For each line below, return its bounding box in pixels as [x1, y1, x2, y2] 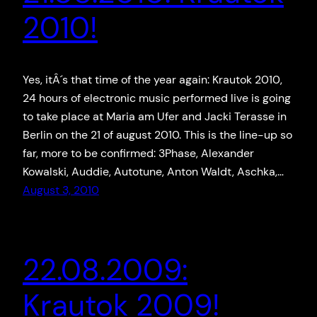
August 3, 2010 [23, 183, 99, 198]
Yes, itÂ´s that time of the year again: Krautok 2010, [23, 72, 282, 88]
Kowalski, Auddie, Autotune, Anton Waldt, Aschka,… [23, 164, 284, 180]
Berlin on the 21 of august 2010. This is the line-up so [23, 127, 292, 143]
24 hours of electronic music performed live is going [23, 91, 291, 106]
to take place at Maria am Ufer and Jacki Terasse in [23, 109, 287, 125]
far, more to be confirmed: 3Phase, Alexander [23, 146, 254, 161]
